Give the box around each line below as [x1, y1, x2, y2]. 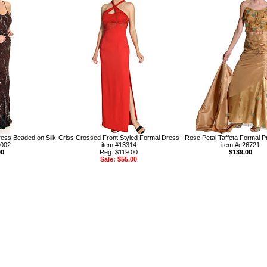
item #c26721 [221, 141, 260, 149]
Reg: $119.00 [100, 148, 138, 156]
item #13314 [101, 141, 136, 149]
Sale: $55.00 [100, 156, 137, 163]
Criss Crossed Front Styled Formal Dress [58, 134, 179, 142]
